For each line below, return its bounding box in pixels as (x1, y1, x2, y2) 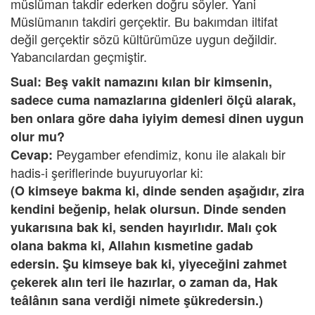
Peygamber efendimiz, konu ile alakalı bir (53, 145, 285, 163)
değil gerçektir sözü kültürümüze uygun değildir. (11, 30, 277, 48)
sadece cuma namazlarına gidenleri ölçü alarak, (11, 91, 296, 109)
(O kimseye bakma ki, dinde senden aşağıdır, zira (11, 181, 304, 200)
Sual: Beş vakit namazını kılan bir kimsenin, (11, 72, 272, 91)
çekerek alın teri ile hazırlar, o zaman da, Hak (11, 273, 278, 291)
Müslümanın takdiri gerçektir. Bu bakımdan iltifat (11, 12, 278, 30)
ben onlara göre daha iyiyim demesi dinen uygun (11, 109, 304, 127)
